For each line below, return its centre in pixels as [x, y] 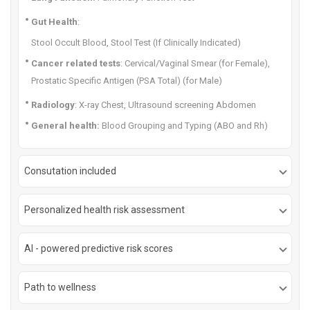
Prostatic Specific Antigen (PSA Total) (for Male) [127, 81]
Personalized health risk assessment [104, 210]
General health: [65, 126]
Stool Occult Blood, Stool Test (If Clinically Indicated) [136, 43]
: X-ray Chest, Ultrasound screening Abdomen [165, 105]
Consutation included [70, 171]
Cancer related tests [76, 63]
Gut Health [54, 22]
